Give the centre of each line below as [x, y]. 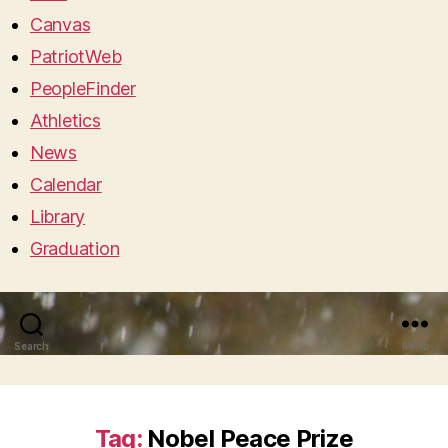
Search [31, 345]
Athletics [65, 120]
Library [58, 216]
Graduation [75, 248]
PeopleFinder [83, 88]
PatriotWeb [76, 56]
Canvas [60, 24]
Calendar [66, 184]
